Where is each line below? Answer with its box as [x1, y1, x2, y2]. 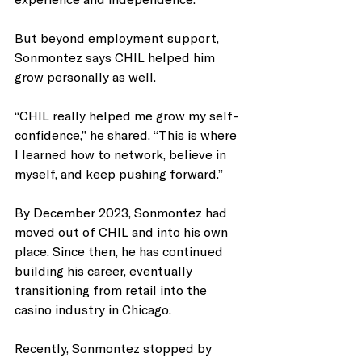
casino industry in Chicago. [15, 301, 171, 317]
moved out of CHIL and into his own [15, 223, 231, 239]
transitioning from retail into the [15, 281, 210, 297]
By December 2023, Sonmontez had [15, 204, 230, 220]
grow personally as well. [15, 68, 156, 84]
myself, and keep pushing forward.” [15, 165, 223, 181]
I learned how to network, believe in [15, 145, 229, 162]
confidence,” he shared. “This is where [15, 126, 240, 142]
